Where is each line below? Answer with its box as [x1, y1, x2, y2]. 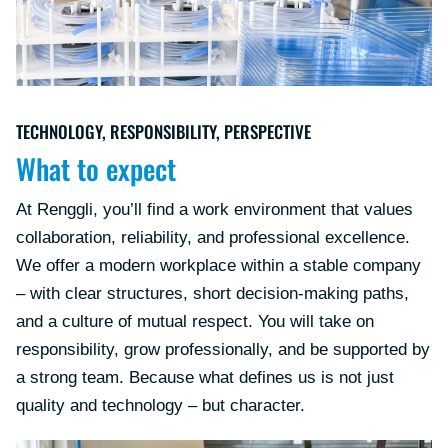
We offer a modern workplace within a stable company [16, 256, 421, 276]
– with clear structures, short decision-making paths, [16, 284, 409, 304]
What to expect [16, 148, 176, 190]
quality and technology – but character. [16, 396, 305, 416]
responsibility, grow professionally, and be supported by [16, 340, 430, 360]
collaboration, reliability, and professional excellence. [16, 228, 410, 248]
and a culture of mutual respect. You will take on [16, 312, 374, 332]
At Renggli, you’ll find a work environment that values [16, 200, 413, 220]
